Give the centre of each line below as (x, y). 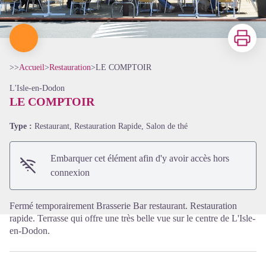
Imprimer (245, 30)
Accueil (32, 67)
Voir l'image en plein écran (182, 132)
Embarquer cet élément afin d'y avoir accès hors (140, 158)
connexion (70, 172)
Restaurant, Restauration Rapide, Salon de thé (111, 126)
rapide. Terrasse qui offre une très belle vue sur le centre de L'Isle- (132, 218)
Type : (22, 126)
